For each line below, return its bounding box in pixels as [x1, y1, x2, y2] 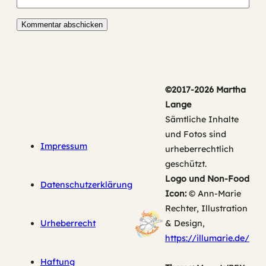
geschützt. [165, 159, 207, 170]
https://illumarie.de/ [165, 233, 249, 244]
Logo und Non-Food [165, 173, 249, 185]
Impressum [40, 141, 87, 152]
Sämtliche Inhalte [165, 114, 239, 125]
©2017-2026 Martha [165, 84, 246, 96]
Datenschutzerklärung [40, 179, 132, 191]
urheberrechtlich [165, 144, 234, 155]
